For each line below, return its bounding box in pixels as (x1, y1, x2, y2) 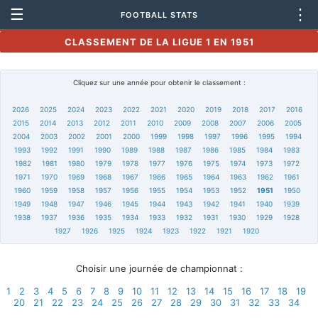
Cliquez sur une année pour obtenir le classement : (72, 78, 246, 87)
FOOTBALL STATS (120, 9, 198, 20)
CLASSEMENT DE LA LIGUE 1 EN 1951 (64, 36, 254, 48)
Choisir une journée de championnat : (75, 263, 243, 274)
